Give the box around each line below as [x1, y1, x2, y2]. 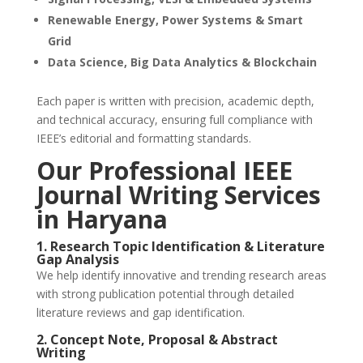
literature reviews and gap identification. [36, 305, 245, 321]
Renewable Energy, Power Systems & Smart [47, 12, 303, 28]
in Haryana [36, 203, 168, 237]
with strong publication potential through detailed [36, 286, 294, 302]
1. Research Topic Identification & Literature [36, 237, 325, 256]
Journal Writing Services [36, 178, 321, 212]
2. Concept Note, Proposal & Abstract [36, 331, 278, 349]
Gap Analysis [36, 250, 119, 269]
